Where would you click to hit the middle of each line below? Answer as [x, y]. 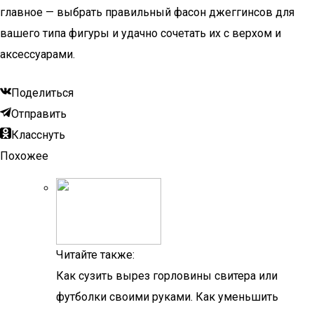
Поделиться [42, 93]
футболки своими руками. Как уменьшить [167, 297]
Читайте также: [95, 255]
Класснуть [38, 135]
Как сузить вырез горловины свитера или [167, 276]
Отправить [39, 114]
